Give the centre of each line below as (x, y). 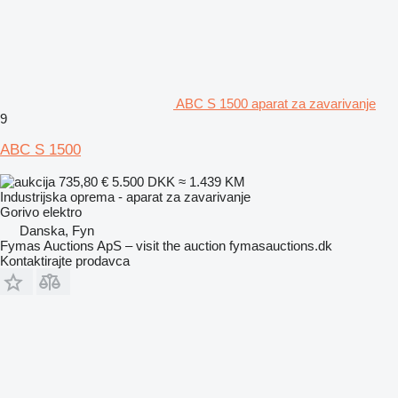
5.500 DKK (143, 181)
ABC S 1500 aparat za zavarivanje (276, 103)
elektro (62, 211)
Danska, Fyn (57, 230)
